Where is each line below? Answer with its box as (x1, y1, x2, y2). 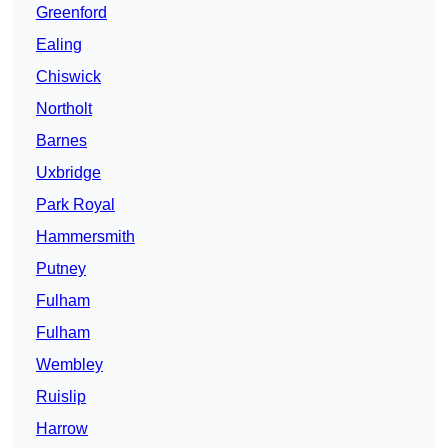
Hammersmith (36, 228, 135, 246)
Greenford (36, 4, 107, 22)
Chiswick (36, 68, 101, 86)
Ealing (36, 36, 82, 54)
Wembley (36, 356, 103, 374)
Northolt (36, 100, 92, 118)
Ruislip (36, 388, 86, 406)
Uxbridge (36, 164, 101, 182)
